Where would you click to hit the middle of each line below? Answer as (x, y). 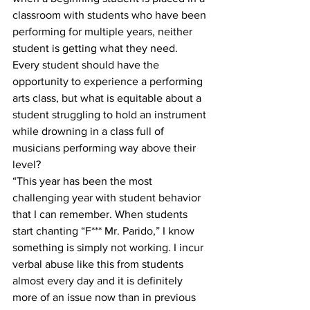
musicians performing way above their (106, 147)
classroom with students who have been (111, 15)
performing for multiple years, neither (104, 31)
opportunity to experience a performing (109, 81)
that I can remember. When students (101, 214)
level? (27, 164)
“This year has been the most (84, 181)
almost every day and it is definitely (99, 280)
